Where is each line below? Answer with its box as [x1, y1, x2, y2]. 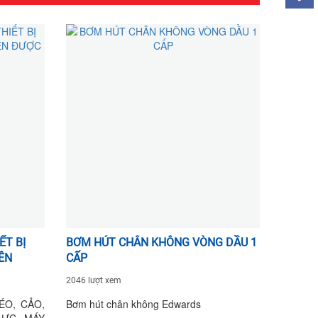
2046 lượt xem [66, 275, 122, 285]
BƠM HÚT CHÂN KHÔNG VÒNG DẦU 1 [66, 235, 258, 249]
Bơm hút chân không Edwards [66, 296, 202, 311]
